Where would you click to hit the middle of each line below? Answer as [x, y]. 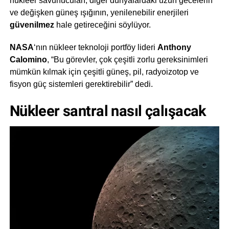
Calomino [28, 59]
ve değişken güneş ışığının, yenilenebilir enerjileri [99, 12]
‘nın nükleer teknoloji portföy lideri [95, 47]
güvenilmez [32, 25]
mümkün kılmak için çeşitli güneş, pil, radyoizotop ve [104, 72]
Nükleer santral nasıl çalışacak [108, 111]
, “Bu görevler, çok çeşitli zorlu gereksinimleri [127, 59]
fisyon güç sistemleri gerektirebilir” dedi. [81, 84]
